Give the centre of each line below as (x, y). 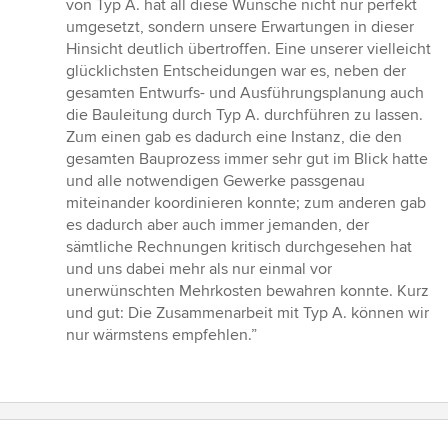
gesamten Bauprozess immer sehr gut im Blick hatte (247, 158)
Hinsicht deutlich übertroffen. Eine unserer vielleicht (248, 48)
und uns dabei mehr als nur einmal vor (199, 268)
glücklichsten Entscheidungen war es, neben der (236, 70)
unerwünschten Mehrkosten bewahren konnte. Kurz (247, 290)
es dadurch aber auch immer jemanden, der (217, 224)
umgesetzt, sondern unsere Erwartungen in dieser (240, 26)
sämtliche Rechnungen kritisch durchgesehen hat (239, 246)
